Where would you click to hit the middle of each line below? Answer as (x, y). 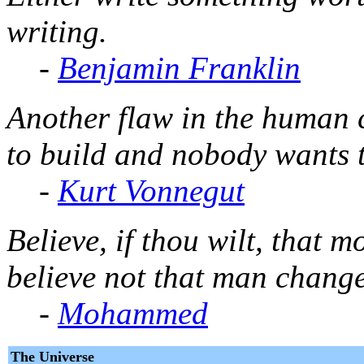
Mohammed (133, 313)
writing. (57, 31)
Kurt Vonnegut (151, 190)
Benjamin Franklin (179, 67)
